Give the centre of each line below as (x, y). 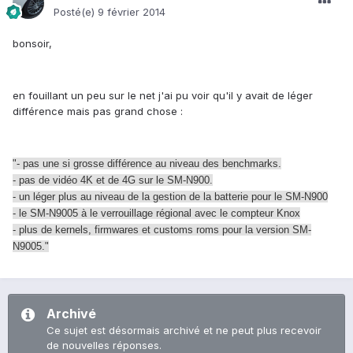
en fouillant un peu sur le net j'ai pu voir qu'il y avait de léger (163, 96)
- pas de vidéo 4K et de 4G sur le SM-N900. (113, 180)
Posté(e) (76, 12)
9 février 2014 (132, 12)
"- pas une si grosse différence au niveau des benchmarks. (147, 164)
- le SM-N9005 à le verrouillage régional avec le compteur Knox (156, 214)
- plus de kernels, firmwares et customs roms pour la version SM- (162, 230)
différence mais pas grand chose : (99, 111)
